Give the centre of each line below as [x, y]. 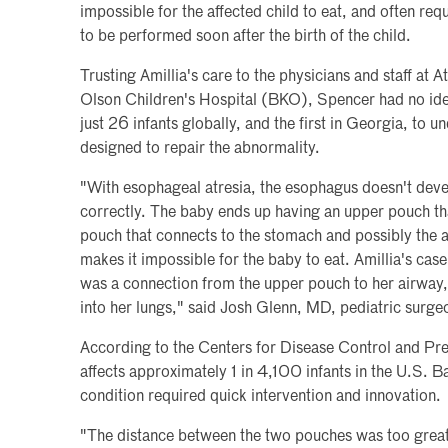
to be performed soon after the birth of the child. [245, 36]
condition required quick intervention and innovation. [260, 396]
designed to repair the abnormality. [200, 148]
